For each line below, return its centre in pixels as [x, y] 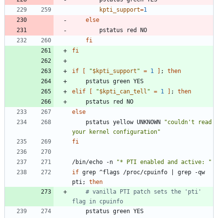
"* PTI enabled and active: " [164, 162]
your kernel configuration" [116, 132]
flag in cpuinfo [98, 202]
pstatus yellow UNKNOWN [125, 122]
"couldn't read [188, 122]
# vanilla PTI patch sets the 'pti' [144, 192]
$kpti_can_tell [123, 92]
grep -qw [190, 173]
